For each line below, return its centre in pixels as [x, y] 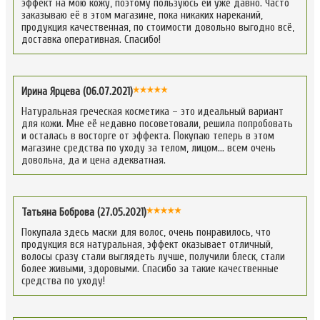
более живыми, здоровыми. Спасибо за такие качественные [150, 269]
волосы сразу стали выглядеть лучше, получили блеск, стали [153, 256]
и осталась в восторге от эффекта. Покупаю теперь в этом [148, 136]
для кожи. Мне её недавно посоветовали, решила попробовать [157, 124]
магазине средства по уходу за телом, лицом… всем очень [149, 148]
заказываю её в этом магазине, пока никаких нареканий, [142, 15]
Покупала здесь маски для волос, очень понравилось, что [146, 232]
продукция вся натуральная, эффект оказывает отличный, [147, 244]
